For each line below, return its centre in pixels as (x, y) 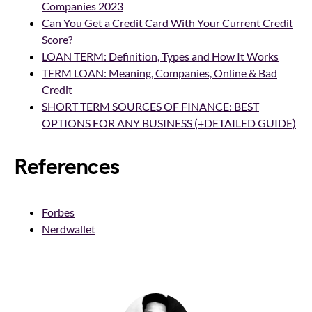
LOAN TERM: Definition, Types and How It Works (160, 56)
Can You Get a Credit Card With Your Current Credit (167, 22)
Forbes (58, 212)
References (67, 167)
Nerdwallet (69, 228)
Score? (57, 39)
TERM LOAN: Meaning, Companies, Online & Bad (159, 72)
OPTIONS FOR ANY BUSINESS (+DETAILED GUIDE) (169, 123)
